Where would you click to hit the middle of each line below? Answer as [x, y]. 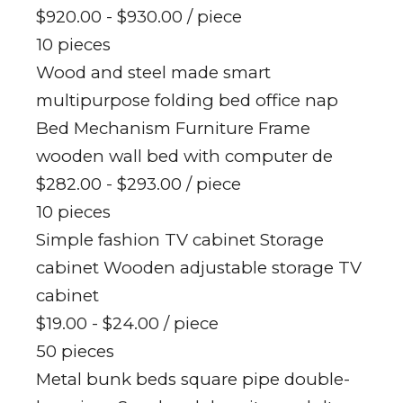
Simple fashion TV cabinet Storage [180, 239]
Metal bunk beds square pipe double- [193, 379]
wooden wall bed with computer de [184, 156]
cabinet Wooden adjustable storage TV [199, 267]
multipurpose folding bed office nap [187, 100]
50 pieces [75, 351]
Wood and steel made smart [153, 72]
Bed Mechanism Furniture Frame [173, 128]
